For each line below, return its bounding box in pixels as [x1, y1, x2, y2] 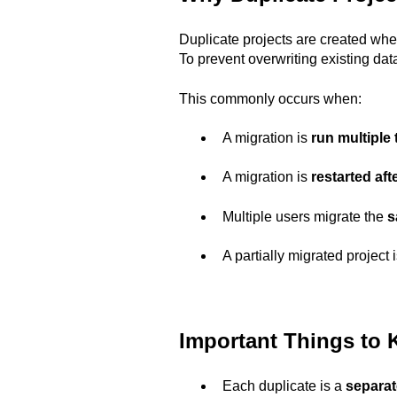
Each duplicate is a [222, 378, 346, 394]
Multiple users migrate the [222, 208, 387, 224]
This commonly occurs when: [179, 90, 362, 106]
